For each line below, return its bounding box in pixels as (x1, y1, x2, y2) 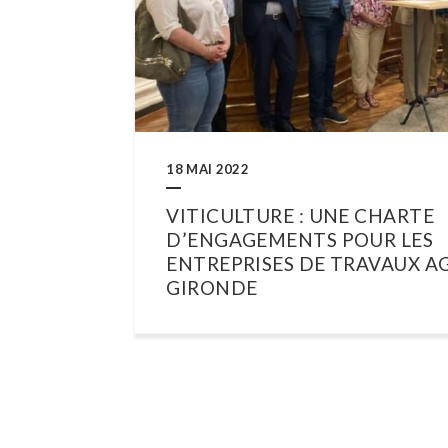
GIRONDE (166, 275, 258, 299)
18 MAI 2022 (166, 160, 250, 177)
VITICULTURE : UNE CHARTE (166, 203, 434, 227)
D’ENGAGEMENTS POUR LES (166, 227, 434, 251)
